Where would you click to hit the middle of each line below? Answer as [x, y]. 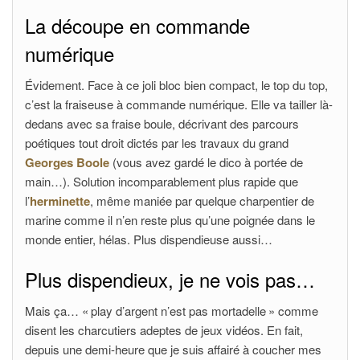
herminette [60, 201]
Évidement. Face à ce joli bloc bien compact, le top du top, [176, 85]
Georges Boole [67, 162]
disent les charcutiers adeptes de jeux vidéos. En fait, [164, 330]
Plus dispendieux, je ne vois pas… [170, 279]
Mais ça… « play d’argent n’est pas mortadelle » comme [172, 311]
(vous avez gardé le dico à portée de [206, 162]
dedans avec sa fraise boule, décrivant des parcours [162, 123]
